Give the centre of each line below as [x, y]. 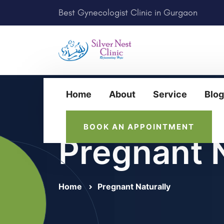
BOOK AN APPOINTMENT [139, 126]
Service [170, 94]
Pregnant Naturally [134, 186]
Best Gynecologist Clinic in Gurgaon [128, 12]
